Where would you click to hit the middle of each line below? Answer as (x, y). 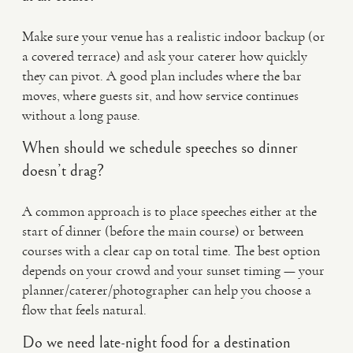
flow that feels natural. (84, 310)
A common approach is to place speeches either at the (169, 211)
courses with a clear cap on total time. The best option (171, 251)
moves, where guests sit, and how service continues (160, 95)
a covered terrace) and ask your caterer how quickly (165, 56)
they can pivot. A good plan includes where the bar (162, 76)
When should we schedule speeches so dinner (160, 148)
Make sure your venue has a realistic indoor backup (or (174, 36)
